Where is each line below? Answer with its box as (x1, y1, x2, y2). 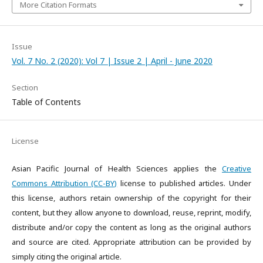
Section (12, 82, 38, 93)
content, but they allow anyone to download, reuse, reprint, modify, (12, 207, 251, 218)
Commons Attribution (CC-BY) (12, 178, 117, 188)
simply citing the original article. (12, 251, 122, 262)
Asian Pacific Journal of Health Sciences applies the (12, 163, 222, 174)
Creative (222, 163, 251, 174)
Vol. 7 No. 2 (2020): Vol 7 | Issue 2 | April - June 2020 (12, 55, 213, 66)
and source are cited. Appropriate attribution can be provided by (12, 237, 251, 247)
